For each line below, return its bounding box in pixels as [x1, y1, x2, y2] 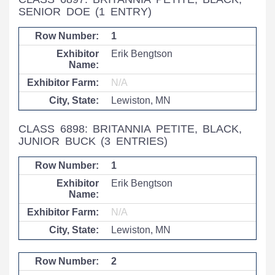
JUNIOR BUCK [18, 135, 101, 147]
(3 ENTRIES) [101, 135, 168, 147]
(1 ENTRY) [95, 6, 152, 18]
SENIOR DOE [18, 6, 96, 18]
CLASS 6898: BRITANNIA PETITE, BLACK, [18, 123, 242, 135]
